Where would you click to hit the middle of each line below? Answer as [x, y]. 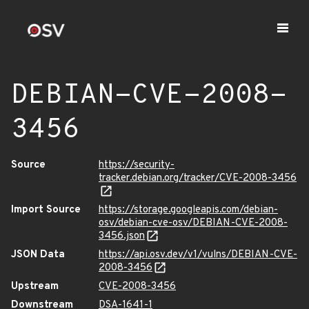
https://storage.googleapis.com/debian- [188, 210]
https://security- [137, 165]
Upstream [35, 287]
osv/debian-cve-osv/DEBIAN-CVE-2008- [193, 223]
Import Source [46, 210]
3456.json [122, 236]
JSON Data [38, 255]
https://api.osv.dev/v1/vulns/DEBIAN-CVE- [198, 255]
